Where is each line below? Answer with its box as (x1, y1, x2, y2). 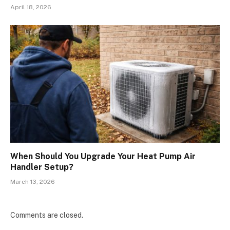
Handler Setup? (10, 162, 73, 172)
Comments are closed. (10, 211, 83, 220)
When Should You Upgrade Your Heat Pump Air (10, 151, 196, 162)
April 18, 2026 (10, 3, 51, 11)
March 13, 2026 (10, 178, 55, 186)
